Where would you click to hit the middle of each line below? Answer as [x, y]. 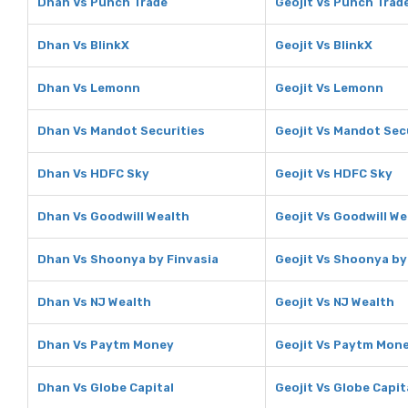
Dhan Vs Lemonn [89, 88]
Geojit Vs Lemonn [329, 88]
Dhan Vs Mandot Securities [121, 131]
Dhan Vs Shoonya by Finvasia [128, 259]
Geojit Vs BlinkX [324, 45]
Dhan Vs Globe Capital [106, 388]
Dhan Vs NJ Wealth [94, 302]
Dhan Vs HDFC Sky [93, 173]
